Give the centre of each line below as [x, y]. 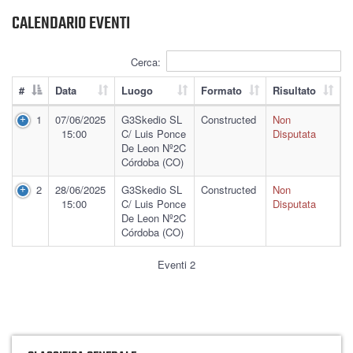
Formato [221, 90]
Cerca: [145, 62]
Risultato [294, 90]
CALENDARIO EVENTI [71, 24]
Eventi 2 [176, 264]
